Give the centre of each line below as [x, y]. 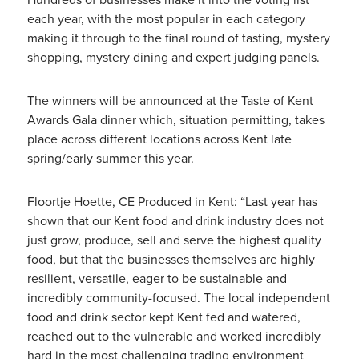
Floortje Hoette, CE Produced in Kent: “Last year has [172, 202]
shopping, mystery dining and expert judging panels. [173, 57]
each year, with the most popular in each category [166, 19]
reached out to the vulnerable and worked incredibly [173, 336]
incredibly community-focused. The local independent [178, 298]
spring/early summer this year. [110, 158]
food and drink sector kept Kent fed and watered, [163, 317]
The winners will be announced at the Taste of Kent [170, 101]
